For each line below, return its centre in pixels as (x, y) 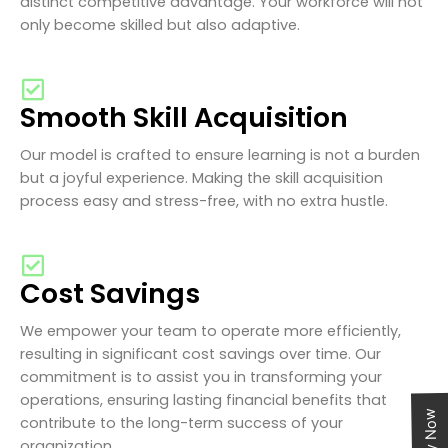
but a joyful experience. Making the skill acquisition (201, 177)
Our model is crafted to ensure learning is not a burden (220, 154)
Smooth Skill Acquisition (184, 117)
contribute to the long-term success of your (181, 422)
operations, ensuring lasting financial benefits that (203, 399)
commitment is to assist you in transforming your (201, 376)
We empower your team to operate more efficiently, (210, 330)
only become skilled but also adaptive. (160, 24)
